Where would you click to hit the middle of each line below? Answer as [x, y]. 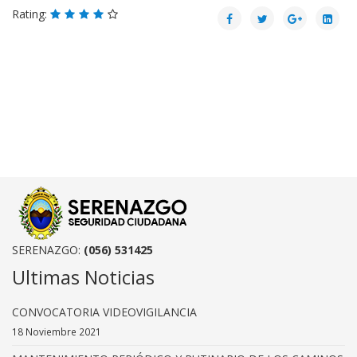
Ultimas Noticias [83, 277]
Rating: [31, 14]
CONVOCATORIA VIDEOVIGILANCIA [104, 312]
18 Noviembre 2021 [57, 332]
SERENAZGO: [46, 250]
